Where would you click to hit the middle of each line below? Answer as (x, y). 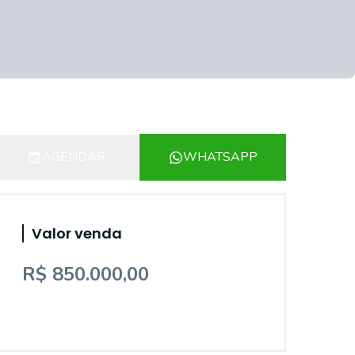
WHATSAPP (220, 157)
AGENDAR (74, 157)
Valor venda (77, 233)
